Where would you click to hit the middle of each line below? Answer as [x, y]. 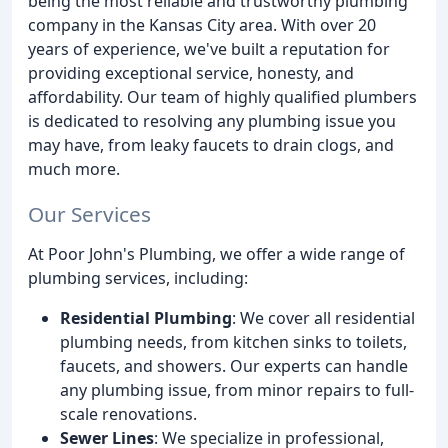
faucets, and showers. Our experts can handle [234, 365]
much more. [74, 169]
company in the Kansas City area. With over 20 [202, 25]
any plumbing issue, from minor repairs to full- [237, 389]
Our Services [89, 213]
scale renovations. [128, 413]
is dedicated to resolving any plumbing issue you [212, 121]
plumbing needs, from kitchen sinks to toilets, [233, 341]
